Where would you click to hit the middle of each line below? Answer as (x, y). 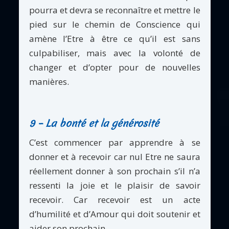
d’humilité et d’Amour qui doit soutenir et (114, 214)
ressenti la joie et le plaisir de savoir (114, 185)
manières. (49, 82)
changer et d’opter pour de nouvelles (114, 67)
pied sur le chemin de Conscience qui (114, 25)
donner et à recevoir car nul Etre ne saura (114, 156)
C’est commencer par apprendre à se (114, 142)
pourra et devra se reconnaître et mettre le (114, 10)
